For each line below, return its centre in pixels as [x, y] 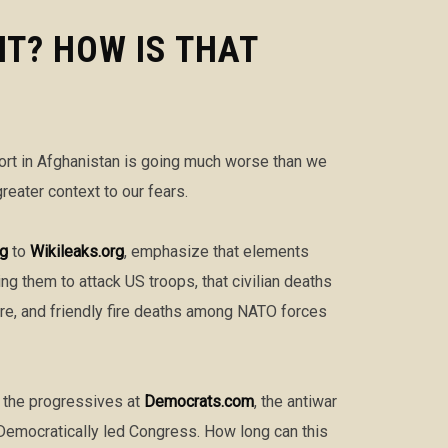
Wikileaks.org [77, 252]
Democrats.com [199, 402]
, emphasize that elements [216, 252]
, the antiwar [295, 402]
